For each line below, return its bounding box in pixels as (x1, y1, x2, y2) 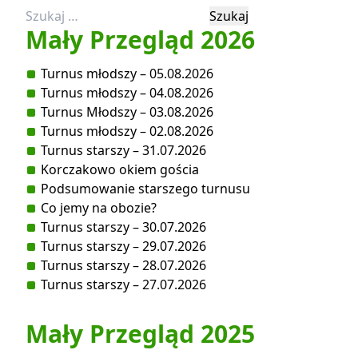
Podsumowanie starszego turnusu (41, 180, 251, 197)
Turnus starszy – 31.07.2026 (41, 141, 207, 159)
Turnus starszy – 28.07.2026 (41, 257, 207, 274)
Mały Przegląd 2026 (26, 23, 255, 56)
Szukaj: (25, 6, 67, 24)
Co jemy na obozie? (41, 199, 157, 217)
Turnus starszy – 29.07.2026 (41, 237, 207, 255)
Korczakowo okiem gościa (41, 161, 200, 178)
